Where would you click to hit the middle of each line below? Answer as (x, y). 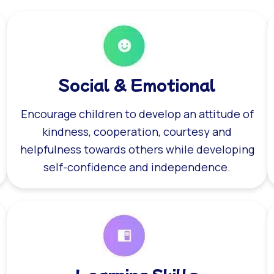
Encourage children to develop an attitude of (137, 113)
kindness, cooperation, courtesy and (137, 131)
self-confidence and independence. (137, 167)
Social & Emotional (137, 84)
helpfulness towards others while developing (137, 149)
